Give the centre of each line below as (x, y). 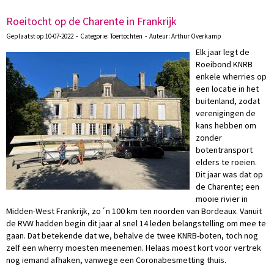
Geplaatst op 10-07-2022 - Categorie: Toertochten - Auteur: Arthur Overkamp (114, 36)
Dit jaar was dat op (229, 174)
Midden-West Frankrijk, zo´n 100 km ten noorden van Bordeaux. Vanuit (134, 211)
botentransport (224, 150)
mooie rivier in (222, 199)
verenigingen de (226, 113)
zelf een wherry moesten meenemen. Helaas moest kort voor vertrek (134, 248)
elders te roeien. (226, 162)
